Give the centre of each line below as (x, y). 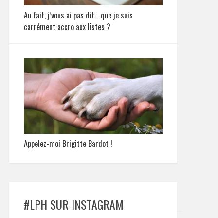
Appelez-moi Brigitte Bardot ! (68, 144)
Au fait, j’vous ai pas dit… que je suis (78, 15)
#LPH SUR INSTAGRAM (74, 204)
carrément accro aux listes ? (67, 27)
